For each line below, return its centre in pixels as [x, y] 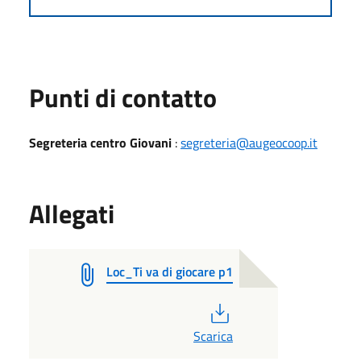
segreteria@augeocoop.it [249, 142]
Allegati [72, 213]
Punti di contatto [123, 97]
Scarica [213, 336]
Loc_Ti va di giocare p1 [170, 271]
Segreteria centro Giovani [100, 142]
